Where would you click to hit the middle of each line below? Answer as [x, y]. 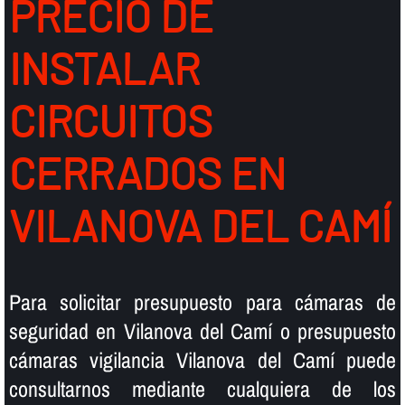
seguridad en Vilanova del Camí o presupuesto [202, 331]
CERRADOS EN [147, 173]
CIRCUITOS [110, 121]
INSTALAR [104, 68]
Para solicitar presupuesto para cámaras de [202, 302]
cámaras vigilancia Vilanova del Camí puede [202, 360]
